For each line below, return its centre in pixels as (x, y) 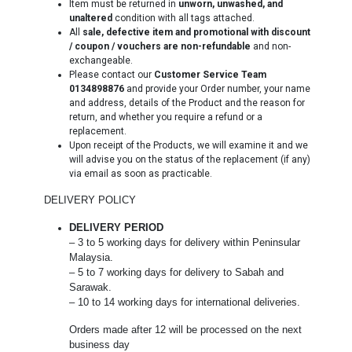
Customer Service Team (210, 75)
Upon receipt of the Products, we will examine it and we (188, 146)
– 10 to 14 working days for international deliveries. (184, 303)
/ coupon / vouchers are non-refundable (161, 47)
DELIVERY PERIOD (116, 228)
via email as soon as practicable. (140, 174)
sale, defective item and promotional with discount (196, 33)
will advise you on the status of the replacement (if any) (189, 160)
